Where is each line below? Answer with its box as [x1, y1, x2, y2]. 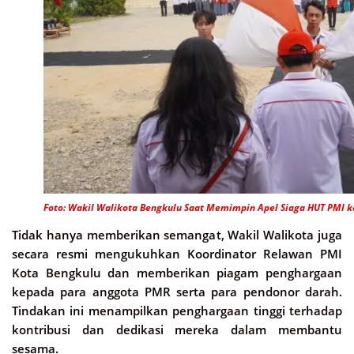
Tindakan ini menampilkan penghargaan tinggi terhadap [12, 302, 342, 318]
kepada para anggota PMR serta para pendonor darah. [12, 283, 342, 299]
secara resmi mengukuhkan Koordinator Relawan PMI [12, 245, 342, 262]
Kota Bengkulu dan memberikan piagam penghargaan [12, 264, 342, 281]
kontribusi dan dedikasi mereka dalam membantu [12, 321, 342, 337]
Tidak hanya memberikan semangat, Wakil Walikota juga [12, 226, 342, 243]
